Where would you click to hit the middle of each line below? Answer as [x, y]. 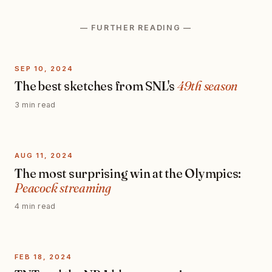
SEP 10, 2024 [44, 68]
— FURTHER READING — [136, 27]
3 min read [35, 105]
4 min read [35, 206]
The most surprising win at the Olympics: [128, 173]
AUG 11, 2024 [44, 155]
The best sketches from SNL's [96, 86]
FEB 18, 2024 [43, 257]
